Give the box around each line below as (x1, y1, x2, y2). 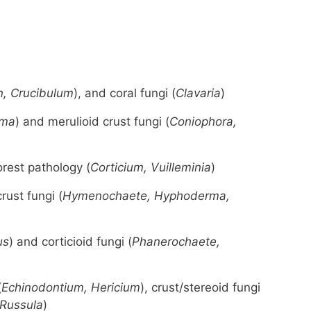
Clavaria (176, 85, 221, 100)
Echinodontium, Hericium (1, 280, 140, 294)
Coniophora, (169, 114, 237, 128)
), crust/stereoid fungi (140, 280, 260, 294)
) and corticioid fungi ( (9, 234, 132, 249)
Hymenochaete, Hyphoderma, (62, 188, 230, 203)
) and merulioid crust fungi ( (15, 114, 169, 128)
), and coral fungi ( (74, 85, 176, 100)
